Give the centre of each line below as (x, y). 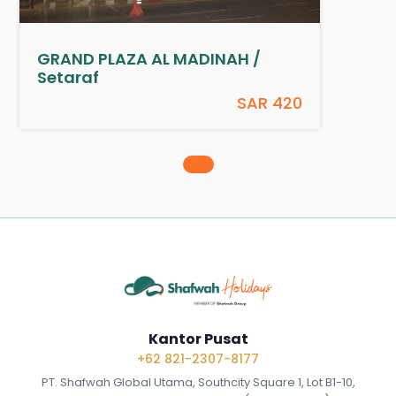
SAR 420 (270, 103)
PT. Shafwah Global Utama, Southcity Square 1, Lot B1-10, (198, 382)
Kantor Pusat (198, 339)
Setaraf (69, 77)
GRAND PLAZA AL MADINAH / (149, 59)
